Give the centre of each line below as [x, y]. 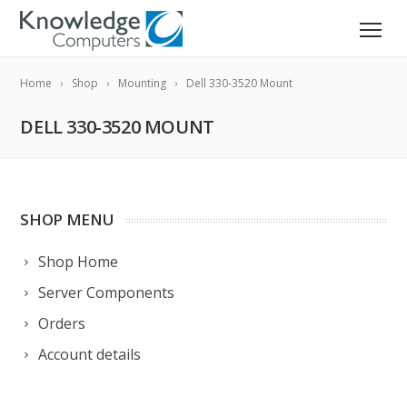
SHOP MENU [67, 219]
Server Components [107, 293]
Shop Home [79, 262]
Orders [62, 323]
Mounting [143, 83]
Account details [90, 354]
